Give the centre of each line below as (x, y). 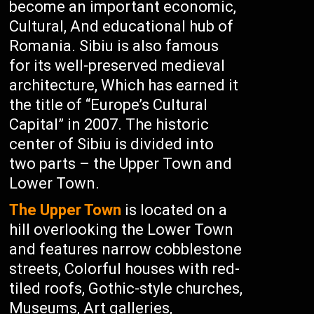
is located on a (175, 210)
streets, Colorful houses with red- (125, 269)
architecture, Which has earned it (124, 85)
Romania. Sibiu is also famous (114, 46)
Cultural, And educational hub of (122, 26)
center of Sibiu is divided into (112, 144)
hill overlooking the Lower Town (122, 230)
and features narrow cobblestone (126, 249)
